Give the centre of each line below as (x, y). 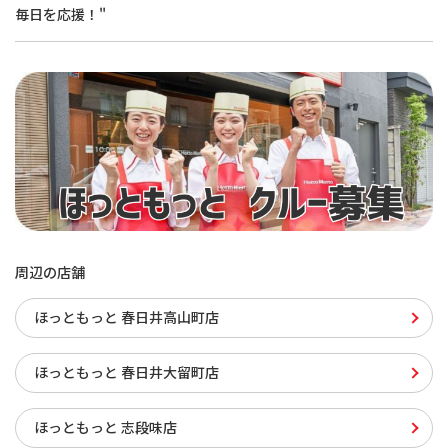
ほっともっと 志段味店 (105, 427)
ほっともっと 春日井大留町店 (126, 372)
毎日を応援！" (60, 14)
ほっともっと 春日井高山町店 (126, 317)
